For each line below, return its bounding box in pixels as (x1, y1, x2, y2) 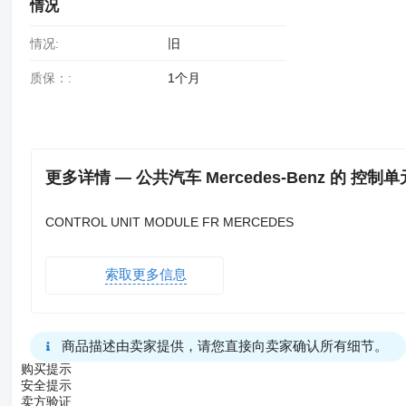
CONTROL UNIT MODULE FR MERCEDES (44, 214, 294, 229)
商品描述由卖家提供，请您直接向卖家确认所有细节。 (61, 337, 388, 353)
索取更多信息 (104, 266, 187, 283)
